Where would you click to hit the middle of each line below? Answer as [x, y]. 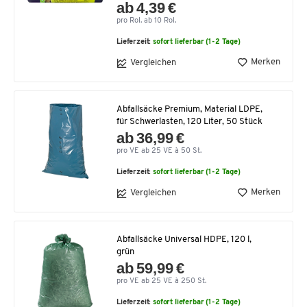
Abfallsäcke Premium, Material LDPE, [189, 109]
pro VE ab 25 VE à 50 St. [159, 151]
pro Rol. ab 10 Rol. [146, 21]
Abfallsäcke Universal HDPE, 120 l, [184, 239]
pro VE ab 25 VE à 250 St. [161, 281]
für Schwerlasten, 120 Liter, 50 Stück [189, 121]
